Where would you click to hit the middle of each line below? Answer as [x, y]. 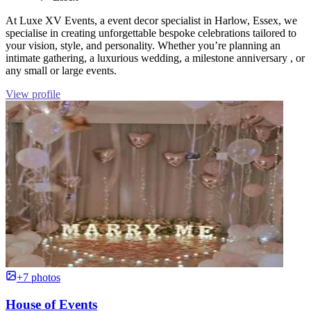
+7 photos [39, 277]
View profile [33, 94]
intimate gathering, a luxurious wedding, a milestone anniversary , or [155, 58]
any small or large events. [61, 70]
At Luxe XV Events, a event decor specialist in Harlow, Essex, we [151, 20]
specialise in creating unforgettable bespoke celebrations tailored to [151, 33]
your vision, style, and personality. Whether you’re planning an [143, 45]
